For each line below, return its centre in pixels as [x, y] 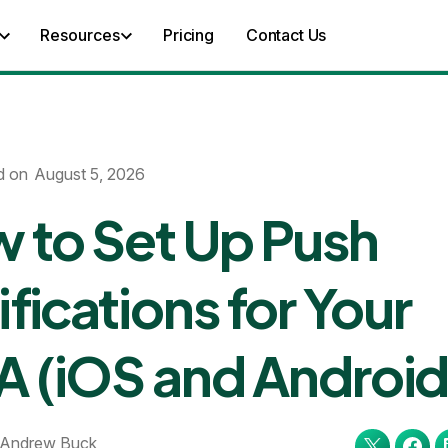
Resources [80, 35]
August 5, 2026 [90, 174]
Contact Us [286, 35]
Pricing [188, 35]
